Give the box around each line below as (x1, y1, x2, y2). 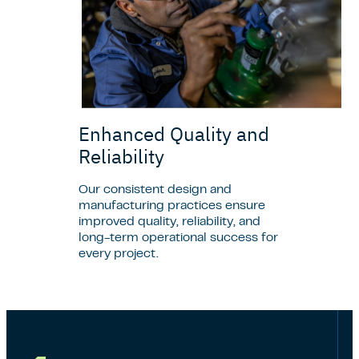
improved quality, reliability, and (79, 216, 260, 228)
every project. (79, 248, 162, 260)
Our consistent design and (79, 184, 232, 196)
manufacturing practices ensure (79, 200, 265, 212)
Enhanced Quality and (79, 120, 269, 147)
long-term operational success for (79, 232, 278, 244)
